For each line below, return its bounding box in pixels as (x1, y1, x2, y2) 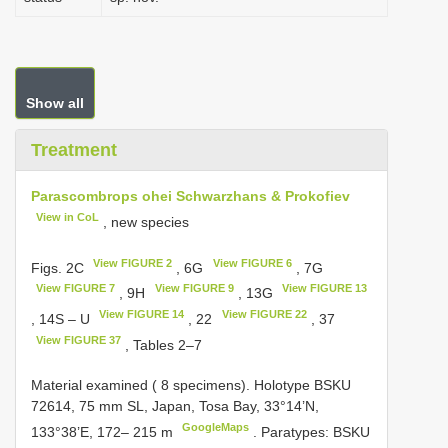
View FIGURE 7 (36, 282, 116, 295)
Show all (26, 95, 84, 111)
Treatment (31, 140, 117, 160)
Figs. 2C (31, 259, 88, 276)
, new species (99, 213, 190, 230)
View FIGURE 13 (281, 282, 367, 295)
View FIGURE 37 (36, 333, 122, 346)
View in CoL (36, 211, 100, 223)
